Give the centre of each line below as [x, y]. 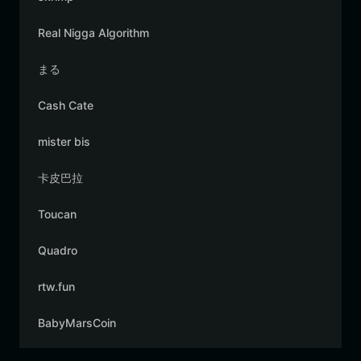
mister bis [64, 141]
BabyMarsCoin [77, 323]
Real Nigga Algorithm [93, 33]
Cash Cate [66, 105]
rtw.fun [56, 286]
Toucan [57, 214]
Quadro [58, 250]
